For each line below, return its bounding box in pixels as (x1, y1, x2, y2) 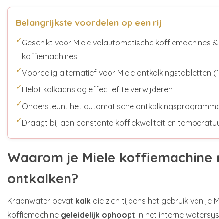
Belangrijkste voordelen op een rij (16, 17, 162, 29)
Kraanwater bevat (7, 196, 75, 206)
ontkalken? (7, 170, 78, 187)
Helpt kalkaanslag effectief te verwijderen (22, 85, 173, 95)
